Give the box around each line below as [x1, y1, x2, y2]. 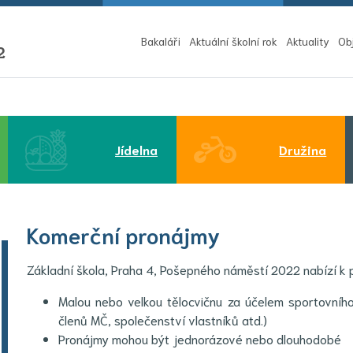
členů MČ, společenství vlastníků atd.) [58, 310, 267, 328]
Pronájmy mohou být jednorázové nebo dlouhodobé [58, 329, 341, 347]
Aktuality [286, 33, 330, 48]
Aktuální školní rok [189, 33, 278, 48]
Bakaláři [140, 33, 180, 48]
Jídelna [114, 141, 158, 158]
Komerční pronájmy [26, 219, 220, 248]
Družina [279, 141, 327, 158]
